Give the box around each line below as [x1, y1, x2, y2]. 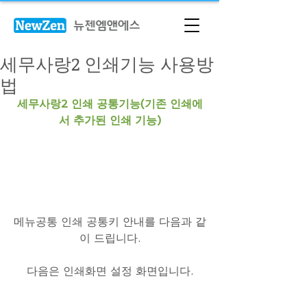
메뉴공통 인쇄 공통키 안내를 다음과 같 [13, 214, 206, 228]
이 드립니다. [79, 231, 140, 245]
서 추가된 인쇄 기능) [58, 114, 161, 127]
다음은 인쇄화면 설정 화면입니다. [26, 264, 193, 278]
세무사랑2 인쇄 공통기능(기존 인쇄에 [16, 97, 203, 110]
